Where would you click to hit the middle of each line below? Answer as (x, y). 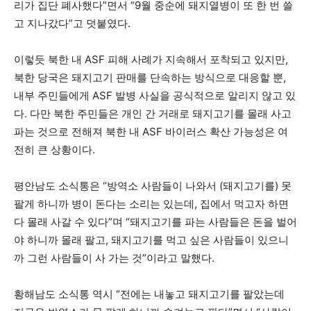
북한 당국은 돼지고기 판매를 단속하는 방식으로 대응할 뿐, (150, 77)
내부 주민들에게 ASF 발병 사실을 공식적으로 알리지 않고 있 (155, 95)
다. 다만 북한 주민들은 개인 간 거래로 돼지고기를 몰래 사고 (153, 113)
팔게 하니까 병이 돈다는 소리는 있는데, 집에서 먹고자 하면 (151, 203)
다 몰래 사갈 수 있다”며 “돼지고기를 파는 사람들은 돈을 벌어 (155, 221)
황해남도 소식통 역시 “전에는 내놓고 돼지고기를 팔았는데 (149, 294)
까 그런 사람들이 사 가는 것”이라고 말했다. (114, 258)
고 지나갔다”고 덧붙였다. (72, 23)
